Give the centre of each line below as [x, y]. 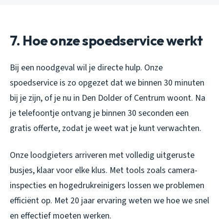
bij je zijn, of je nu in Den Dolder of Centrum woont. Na [108, 98]
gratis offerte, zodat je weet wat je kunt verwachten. [106, 128]
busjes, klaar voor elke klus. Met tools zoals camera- [104, 170]
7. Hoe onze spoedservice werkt [106, 40]
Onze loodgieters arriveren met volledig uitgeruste [102, 155]
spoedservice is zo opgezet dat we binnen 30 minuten [107, 83]
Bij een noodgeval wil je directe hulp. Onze [86, 67]
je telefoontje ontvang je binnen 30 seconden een [99, 113]
